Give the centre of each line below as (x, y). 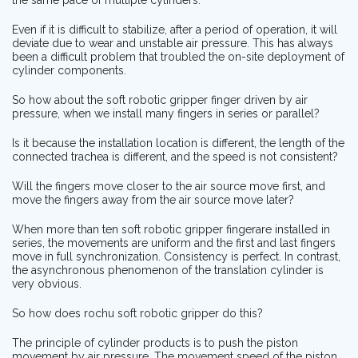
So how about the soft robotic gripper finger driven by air (160, 99)
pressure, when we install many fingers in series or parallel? (166, 113)
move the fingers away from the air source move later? (153, 199)
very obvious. (47, 283)
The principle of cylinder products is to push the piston (155, 342)
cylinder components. (69, 70)
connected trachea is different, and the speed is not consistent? (175, 156)
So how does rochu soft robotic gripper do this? (137, 313)
